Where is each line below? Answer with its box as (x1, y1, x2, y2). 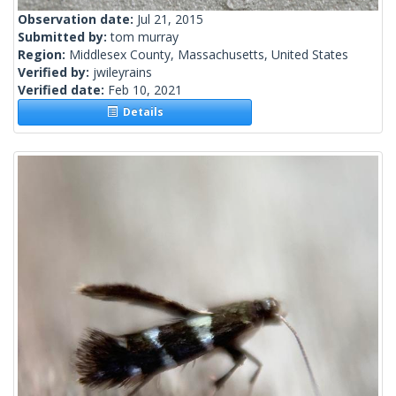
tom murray (110, 28, 179, 46)
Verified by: (18, 64, 93, 81)
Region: (18, 46, 69, 64)
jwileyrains (93, 64, 152, 81)
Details (117, 104, 164, 120)
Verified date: (18, 81, 108, 99)
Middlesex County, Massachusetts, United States (69, 46, 348, 64)
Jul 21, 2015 (137, 11, 203, 28)
